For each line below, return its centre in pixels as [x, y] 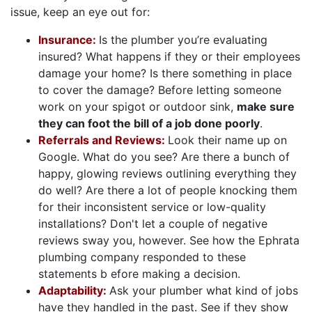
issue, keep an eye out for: [80, 12]
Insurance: [69, 40]
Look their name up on [227, 140]
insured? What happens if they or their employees [169, 57]
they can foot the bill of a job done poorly [149, 124]
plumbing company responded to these [142, 257]
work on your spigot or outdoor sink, [138, 107]
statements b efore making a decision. [139, 274]
